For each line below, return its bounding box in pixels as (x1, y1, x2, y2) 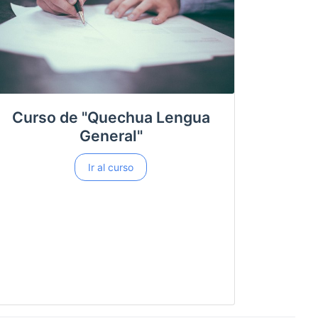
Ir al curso (88, 160, 133, 173)
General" (79, 126, 143, 145)
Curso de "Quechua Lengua (11, 107, 210, 126)
